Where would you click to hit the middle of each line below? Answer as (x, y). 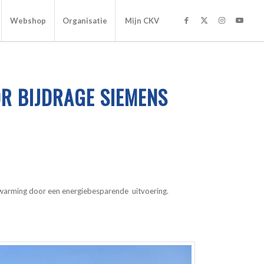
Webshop (28, 21)
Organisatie (85, 21)
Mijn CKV (142, 21)
